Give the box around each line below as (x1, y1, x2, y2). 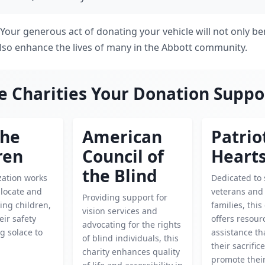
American (82, 125, 162, 148)
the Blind (82, 164, 157, 187)
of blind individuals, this (82, 232, 179, 244)
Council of (82, 145, 164, 167)
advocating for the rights (82, 219, 181, 230)
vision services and (82, 205, 157, 216)
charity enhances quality (82, 246, 180, 257)
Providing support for (82, 192, 167, 203)
